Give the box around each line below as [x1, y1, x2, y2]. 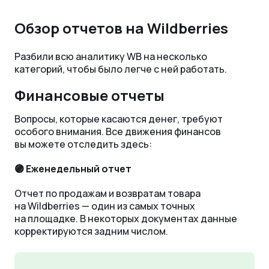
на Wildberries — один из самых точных [14, 199, 195, 213]
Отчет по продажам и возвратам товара [14, 186, 201, 200]
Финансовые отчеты [14, 85, 165, 105]
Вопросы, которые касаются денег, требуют [14, 112, 223, 125]
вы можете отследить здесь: [14, 137, 152, 151]
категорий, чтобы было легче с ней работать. [14, 62, 227, 76]
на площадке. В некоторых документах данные [14, 211, 237, 225]
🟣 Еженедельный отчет [14, 162, 131, 175]
